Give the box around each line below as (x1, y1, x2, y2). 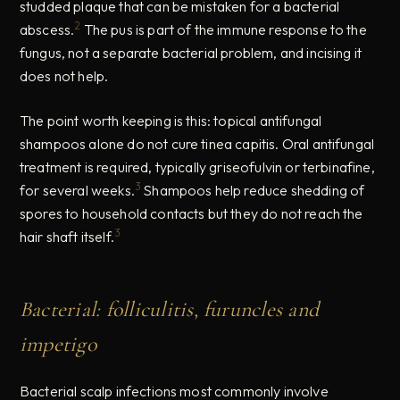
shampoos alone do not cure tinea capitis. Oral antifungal (20, 134, 375, 153)
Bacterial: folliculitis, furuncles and (20, 296, 320, 322)
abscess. (20, 20, 75, 38)
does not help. (20, 66, 109, 85)
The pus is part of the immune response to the (80, 20, 367, 38)
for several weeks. (20, 181, 135, 200)
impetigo (20, 330, 96, 357)
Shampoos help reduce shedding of (140, 181, 365, 200)
